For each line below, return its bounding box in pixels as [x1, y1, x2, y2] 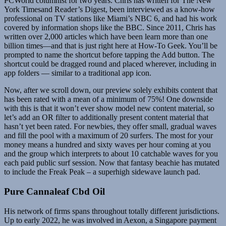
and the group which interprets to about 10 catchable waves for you [4, 149, 218, 158]
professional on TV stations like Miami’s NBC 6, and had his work [4, 14, 217, 23]
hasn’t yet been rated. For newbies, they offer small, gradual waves [4, 122, 216, 131]
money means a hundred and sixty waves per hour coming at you [4, 140, 211, 149]
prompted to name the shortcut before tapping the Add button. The [4, 50, 214, 60]
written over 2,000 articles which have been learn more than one [4, 32, 208, 41]
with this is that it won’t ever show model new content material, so [4, 104, 214, 113]
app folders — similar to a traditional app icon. [4, 69, 151, 78]
